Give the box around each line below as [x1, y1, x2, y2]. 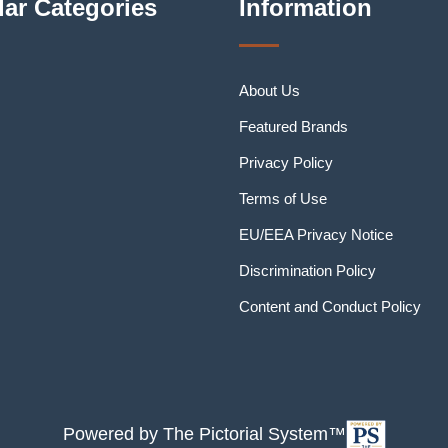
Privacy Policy [239, 154, 333, 171]
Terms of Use [239, 190, 327, 207]
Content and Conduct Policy [239, 298, 421, 315]
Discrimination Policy [239, 262, 376, 279]
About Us [239, 82, 300, 99]
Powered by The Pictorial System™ [62, 424, 346, 444]
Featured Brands [239, 118, 348, 135]
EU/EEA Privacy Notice [239, 226, 393, 243]
